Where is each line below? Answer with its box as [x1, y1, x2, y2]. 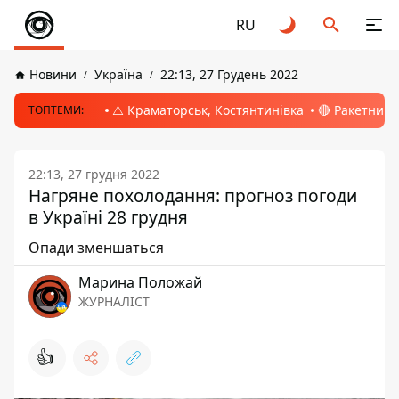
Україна [94, 66, 142, 83]
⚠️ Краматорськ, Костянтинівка [112, 102, 304, 118]
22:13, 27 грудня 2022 [28, 166, 159, 183]
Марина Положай [78, 273, 202, 292]
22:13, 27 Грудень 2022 [160, 66, 298, 83]
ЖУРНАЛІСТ [78, 293, 150, 310]
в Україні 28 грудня [28, 205, 188, 229]
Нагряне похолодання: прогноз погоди [28, 183, 357, 208]
